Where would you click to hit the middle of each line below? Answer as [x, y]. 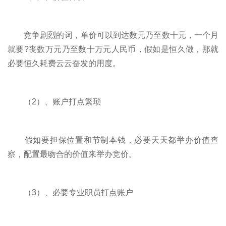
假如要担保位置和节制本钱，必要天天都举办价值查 [113, 140]
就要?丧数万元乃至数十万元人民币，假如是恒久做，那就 [113, 49]
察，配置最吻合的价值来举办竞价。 [72, 154]
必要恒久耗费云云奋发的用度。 [64, 63]
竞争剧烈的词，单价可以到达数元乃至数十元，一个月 [113, 35]
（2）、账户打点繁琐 [54, 101]
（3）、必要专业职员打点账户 [70, 192]
